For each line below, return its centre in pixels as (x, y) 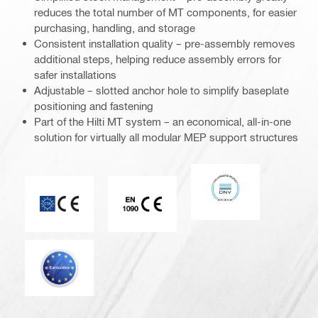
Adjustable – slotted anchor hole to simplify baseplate (161, 90)
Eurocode (82, 251)
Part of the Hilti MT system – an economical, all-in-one (163, 121)
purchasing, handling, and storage (115, 27)
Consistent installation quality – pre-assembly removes (165, 43)
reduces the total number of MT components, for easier (165, 12)
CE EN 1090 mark (183, 187)
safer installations (75, 74)
